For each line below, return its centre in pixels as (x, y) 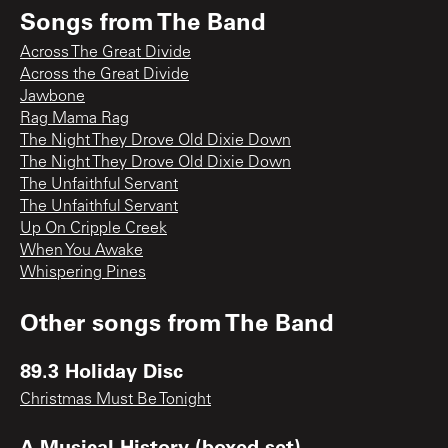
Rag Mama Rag (74, 118)
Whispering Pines (83, 272)
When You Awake (81, 250)
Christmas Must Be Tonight (115, 399)
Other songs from (122, 321)
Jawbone (52, 96)
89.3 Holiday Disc (101, 369)
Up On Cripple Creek (93, 228)
